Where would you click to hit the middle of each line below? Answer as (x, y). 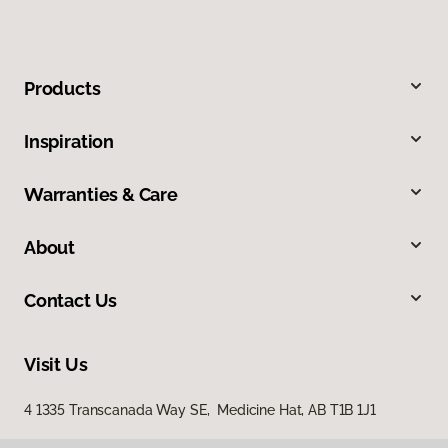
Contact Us (71, 300)
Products (62, 88)
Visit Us (56, 364)
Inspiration (69, 141)
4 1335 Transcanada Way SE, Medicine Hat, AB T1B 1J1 (200, 409)
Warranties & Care (101, 194)
